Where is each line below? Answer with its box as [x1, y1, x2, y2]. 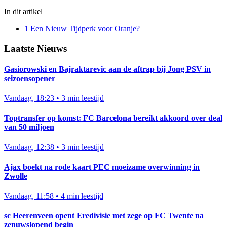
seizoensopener [4, 73, 55, 83]
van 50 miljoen [4, 123, 54, 132]
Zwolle [4, 171, 27, 180]
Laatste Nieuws [4, 43, 67, 54]
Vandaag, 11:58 [4, 192, 54, 201]
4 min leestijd [61, 192, 103, 201]
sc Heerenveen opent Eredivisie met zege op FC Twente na [4, 211, 204, 220]
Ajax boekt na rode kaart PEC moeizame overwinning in [4, 162, 200, 171]
